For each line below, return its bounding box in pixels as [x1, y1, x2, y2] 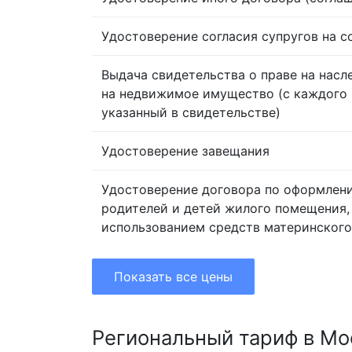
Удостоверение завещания [101, 143, 269, 159]
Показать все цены [114, 269, 233, 285]
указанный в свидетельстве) [101, 104, 280, 121]
